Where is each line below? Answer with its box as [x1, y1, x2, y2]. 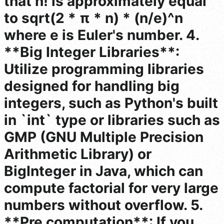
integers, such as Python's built [4, 94, 218, 111]
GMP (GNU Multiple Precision [4, 128, 203, 145]
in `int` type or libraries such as [4, 111, 220, 128]
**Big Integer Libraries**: [4, 43, 179, 60]
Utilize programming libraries [4, 60, 204, 77]
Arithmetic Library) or [4, 145, 151, 162]
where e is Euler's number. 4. [4, 26, 199, 43]
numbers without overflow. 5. [4, 196, 202, 213]
